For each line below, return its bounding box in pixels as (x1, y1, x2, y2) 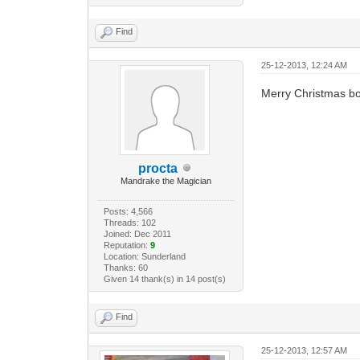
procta (138, 161, 178, 175)
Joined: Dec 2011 (103, 228, 171, 239)
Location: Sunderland (103, 251, 186, 261)
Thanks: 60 (103, 262, 148, 272)
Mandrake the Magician (121, 175, 212, 186)
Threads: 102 (103, 217, 156, 227)
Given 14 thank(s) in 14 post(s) (103, 273, 226, 284)
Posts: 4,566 (103, 206, 153, 216)
